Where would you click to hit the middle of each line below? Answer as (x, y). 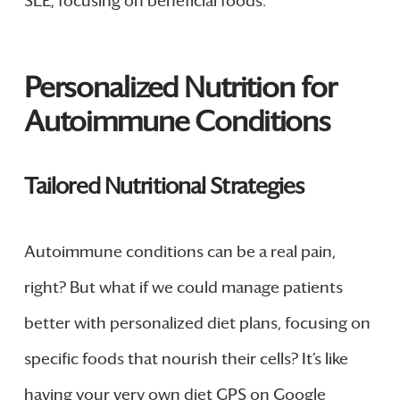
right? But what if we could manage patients (183, 288)
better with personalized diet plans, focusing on (197, 324)
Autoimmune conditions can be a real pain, (179, 252)
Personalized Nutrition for (180, 87)
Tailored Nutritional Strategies (164, 186)
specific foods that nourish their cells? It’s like (186, 359)
